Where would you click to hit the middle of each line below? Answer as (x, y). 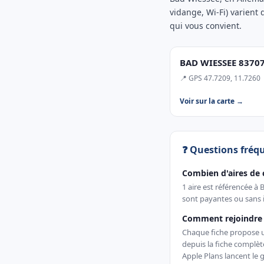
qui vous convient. (206, 26)
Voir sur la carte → (212, 101)
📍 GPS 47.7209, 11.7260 (220, 78)
